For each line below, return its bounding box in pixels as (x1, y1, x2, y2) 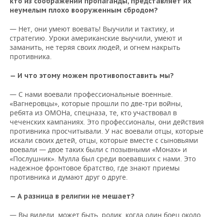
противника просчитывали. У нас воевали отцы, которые (10, 126, 203, 136)
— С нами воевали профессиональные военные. (10, 90, 173, 99)
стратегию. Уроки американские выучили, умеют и (10, 33, 182, 43)
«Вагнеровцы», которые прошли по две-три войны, (10, 99, 183, 108)
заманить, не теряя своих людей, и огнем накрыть (10, 43, 180, 52)
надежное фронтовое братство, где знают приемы (10, 163, 180, 172)
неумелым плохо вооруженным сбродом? (10, 6, 158, 15)
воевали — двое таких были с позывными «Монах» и (10, 145, 187, 154)
